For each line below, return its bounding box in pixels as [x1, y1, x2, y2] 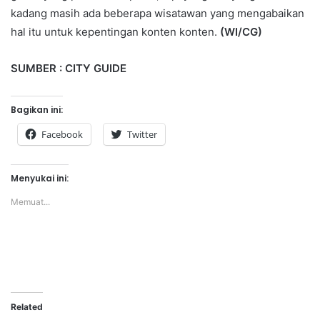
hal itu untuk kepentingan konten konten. [11, 24, 220, 39]
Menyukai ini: [11, 171, 69, 184]
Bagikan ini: [11, 103, 63, 116]
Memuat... [11, 196, 50, 207]
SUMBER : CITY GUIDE [11, 61, 129, 75]
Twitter [127, 127, 157, 141]
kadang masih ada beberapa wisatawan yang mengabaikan [11, 6, 304, 20]
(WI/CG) [220, 24, 262, 39]
